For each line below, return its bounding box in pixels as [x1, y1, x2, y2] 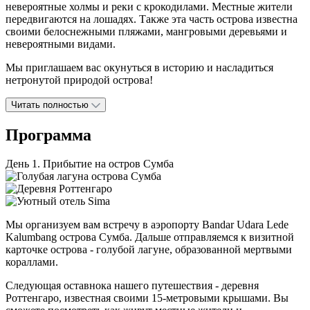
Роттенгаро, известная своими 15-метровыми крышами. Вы [6, 292, 289, 304]
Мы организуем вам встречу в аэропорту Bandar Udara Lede [6, 219, 289, 231]
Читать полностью [11, 99, 89, 110]
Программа [6, 125, 91, 144]
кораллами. [6, 256, 61, 268]
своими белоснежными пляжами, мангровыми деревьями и [6, 25, 287, 37]
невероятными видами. [6, 37, 116, 50]
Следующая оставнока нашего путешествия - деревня [6, 280, 259, 292]
